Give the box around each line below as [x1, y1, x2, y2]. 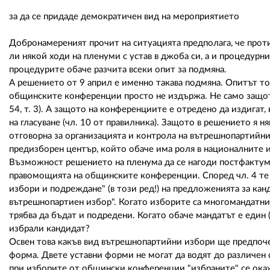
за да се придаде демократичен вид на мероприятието [9, 11, 239, 21]
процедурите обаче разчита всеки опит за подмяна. [9, 64, 227, 74]
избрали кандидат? [9, 224, 90, 233]
